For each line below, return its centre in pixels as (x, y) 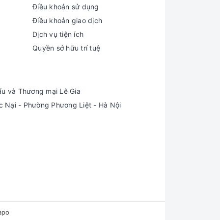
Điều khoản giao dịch (67, 20)
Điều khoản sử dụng (66, 7)
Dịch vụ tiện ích (58, 34)
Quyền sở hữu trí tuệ (66, 48)
